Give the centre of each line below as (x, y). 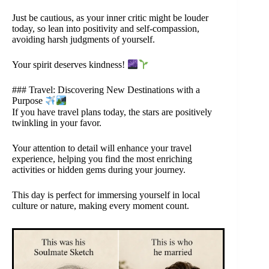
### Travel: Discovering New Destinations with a (106, 90)
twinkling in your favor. (57, 122)
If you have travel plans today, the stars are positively (112, 112)
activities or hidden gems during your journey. (99, 169)
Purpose (29, 101)
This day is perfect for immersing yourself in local (106, 195)
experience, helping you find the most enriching (102, 159)
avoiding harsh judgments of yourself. (83, 40)
